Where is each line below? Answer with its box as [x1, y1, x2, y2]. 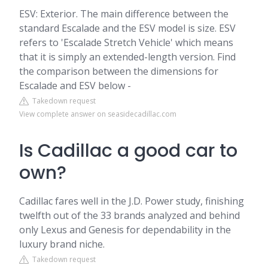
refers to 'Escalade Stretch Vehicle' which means [19, 36, 233, 49]
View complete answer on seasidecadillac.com [19, 109, 176, 119]
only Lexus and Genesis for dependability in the [19, 223, 231, 236]
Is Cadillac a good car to [19, 138, 237, 163]
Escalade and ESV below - [19, 79, 131, 92]
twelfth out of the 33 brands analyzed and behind [19, 209, 240, 222]
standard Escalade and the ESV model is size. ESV [19, 22, 236, 35]
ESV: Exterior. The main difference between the [19, 7, 229, 20]
